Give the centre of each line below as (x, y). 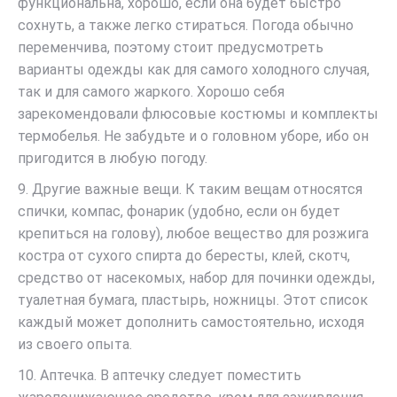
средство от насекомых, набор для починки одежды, (196, 278)
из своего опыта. (75, 344)
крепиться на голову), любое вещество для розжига (193, 234)
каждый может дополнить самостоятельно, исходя (191, 322)
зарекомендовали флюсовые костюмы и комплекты (198, 114)
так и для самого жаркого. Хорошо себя (151, 92)
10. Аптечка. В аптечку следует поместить (160, 375)
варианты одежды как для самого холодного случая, (194, 70)
